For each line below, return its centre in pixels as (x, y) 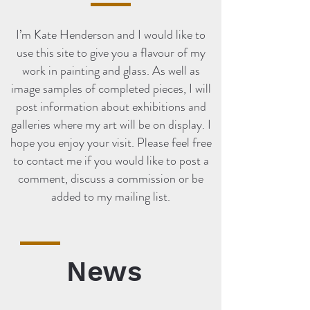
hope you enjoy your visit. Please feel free (111, 143)
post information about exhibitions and (111, 107)
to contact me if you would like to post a (111, 161)
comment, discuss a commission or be (111, 179)
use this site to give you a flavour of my (111, 53)
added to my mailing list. (111, 197)
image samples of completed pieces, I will (111, 89)
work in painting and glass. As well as (111, 71)
